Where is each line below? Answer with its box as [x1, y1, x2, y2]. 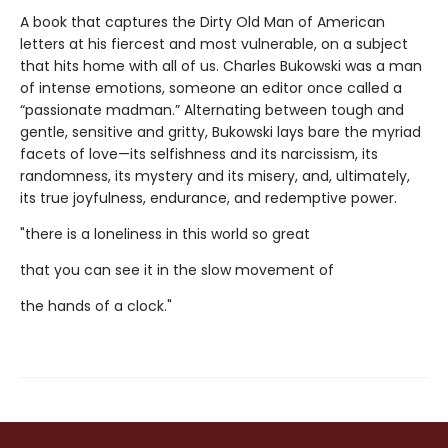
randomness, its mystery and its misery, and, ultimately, [20, 166, 410, 187]
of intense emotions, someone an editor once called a [20, 78, 402, 99]
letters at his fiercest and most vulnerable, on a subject [20, 34, 408, 55]
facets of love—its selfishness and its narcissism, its [20, 144, 378, 165]
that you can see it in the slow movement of [20, 260, 334, 281]
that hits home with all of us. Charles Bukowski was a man [20, 56, 422, 77]
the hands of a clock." [20, 296, 172, 317]
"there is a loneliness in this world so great [20, 224, 310, 245]
